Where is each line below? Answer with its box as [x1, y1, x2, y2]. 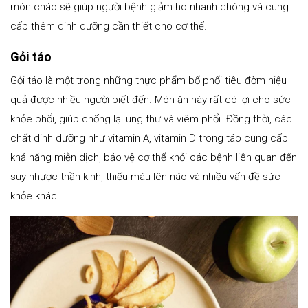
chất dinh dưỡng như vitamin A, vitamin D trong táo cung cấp [10, 131, 288, 144]
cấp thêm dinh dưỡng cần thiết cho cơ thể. [10, 19, 207, 32]
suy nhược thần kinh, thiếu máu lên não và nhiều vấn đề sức [10, 170, 280, 183]
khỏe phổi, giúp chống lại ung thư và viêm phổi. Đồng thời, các [10, 112, 292, 125]
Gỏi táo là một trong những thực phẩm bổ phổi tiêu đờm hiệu [10, 74, 287, 87]
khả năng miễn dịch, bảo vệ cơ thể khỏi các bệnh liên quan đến [10, 151, 297, 164]
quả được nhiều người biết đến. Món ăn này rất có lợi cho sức [10, 93, 291, 106]
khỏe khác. [10, 189, 60, 202]
